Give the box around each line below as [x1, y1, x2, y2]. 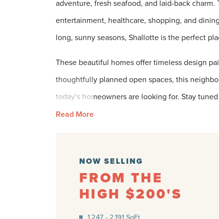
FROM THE [79, 167, 163, 188]
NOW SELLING [79, 155, 144, 167]
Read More [56, 108, 94, 120]
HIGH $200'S [79, 183, 182, 204]
